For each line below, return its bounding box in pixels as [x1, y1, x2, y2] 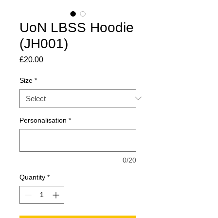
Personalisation [19, 116, 67, 124]
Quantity [19, 173, 45, 181]
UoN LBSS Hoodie [19, 19, 134, 35]
